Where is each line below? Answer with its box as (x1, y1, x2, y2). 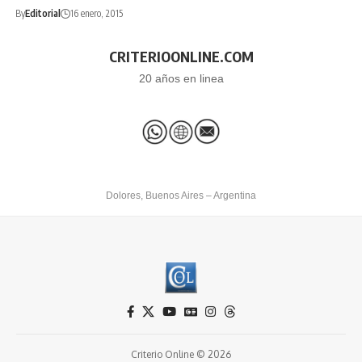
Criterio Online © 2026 (131, 347, 231, 360)
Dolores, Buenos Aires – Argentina (106, 189, 256, 201)
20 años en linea (138, 72, 224, 85)
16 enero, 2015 (69, 6, 123, 19)
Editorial (24, 6, 61, 19)
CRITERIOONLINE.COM (108, 46, 254, 65)
